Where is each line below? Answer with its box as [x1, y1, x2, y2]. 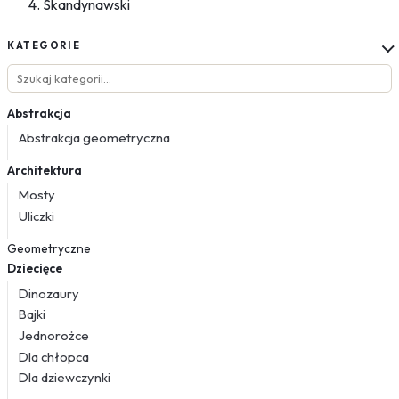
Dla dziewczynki [19, 369, 110, 387]
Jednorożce [19, 327, 89, 345]
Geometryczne [7, 240, 91, 256]
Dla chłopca [19, 347, 89, 365]
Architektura [7, 161, 82, 178]
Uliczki [19, 208, 54, 225]
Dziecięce [7, 260, 62, 277]
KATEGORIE [7, 39, 81, 53]
